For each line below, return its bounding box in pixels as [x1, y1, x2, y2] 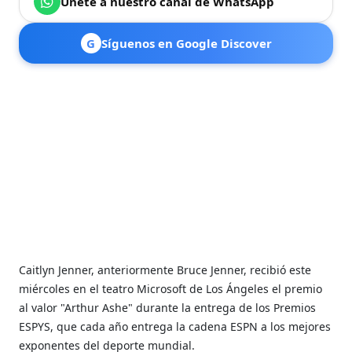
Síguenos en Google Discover [101, 35, 272, 51]
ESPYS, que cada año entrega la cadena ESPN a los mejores [19, 318, 332, 334]
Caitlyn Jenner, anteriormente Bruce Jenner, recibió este [19, 262, 312, 277]
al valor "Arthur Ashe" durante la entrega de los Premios [19, 299, 317, 315]
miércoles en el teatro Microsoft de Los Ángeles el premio [19, 280, 323, 296]
